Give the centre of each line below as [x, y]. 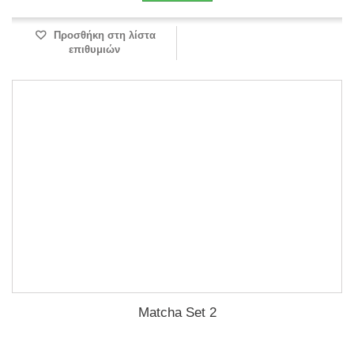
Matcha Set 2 [177, 313]
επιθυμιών [94, 49]
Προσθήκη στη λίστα [103, 35]
